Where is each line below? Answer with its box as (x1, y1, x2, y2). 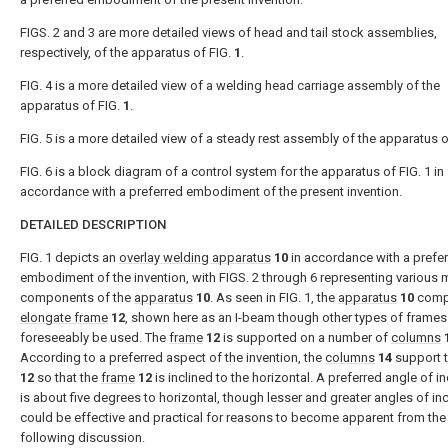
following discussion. (20, 430, 145, 445)
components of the (20, 290, 134, 305)
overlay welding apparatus (119, 250, 271, 265)
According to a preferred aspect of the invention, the (20, 350, 325, 365)
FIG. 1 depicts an (20, 250, 119, 265)
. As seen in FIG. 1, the (210, 290, 338, 305)
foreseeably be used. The (20, 330, 169, 345)
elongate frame (20, 310, 108, 325)
